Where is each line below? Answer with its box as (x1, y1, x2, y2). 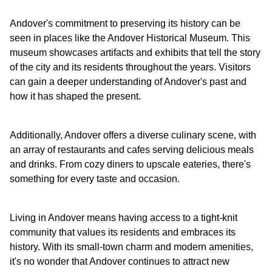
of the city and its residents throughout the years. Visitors (10, 62, 251, 73)
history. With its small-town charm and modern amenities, (10, 242, 253, 253)
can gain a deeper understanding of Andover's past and (10, 76, 246, 87)
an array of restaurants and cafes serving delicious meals (10, 144, 254, 155)
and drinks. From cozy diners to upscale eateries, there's (10, 159, 251, 170)
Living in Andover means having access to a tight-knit (10, 212, 237, 223)
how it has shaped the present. (10, 91, 141, 102)
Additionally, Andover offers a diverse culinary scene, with (10, 130, 256, 141)
